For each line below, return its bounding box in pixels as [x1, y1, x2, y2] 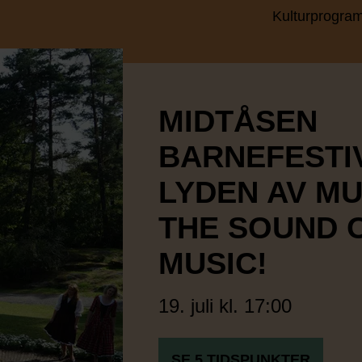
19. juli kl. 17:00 [158, 295, 292, 317]
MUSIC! [158, 246, 267, 280]
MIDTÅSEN [158, 104, 318, 138]
